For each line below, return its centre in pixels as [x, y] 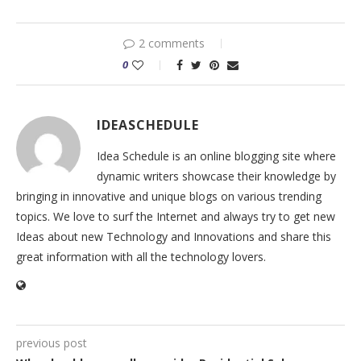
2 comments [172, 43]
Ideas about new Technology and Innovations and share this [174, 237]
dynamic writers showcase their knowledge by [216, 176]
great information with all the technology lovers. [141, 257]
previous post [52, 343]
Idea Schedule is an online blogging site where [216, 156]
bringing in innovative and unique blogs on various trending [169, 196]
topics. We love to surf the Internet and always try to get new [176, 216]
